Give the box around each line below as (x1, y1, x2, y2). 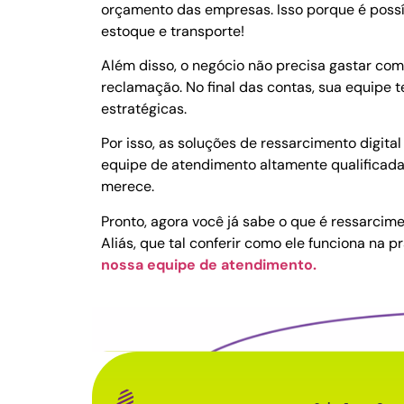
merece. (101, 177, 158, 197)
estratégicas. (101, 98, 187, 118)
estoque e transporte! (101, 21, 244, 41)
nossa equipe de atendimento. (101, 254, 320, 274)
